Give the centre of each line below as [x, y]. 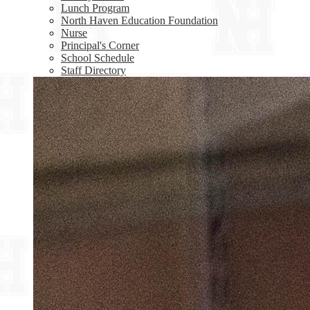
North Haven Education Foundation [139, 20]
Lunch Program [95, 8]
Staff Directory [93, 70]
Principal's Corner [100, 45]
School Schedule [98, 58]
